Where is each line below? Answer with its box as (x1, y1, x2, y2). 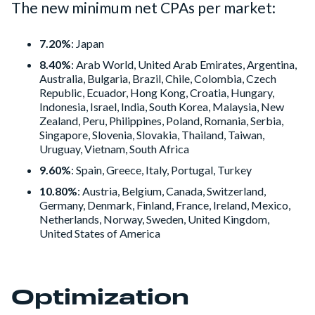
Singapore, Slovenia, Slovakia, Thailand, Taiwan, (39, 128, 264, 142)
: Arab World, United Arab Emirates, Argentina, (71, 58, 297, 72)
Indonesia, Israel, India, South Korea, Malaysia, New (39, 100, 284, 114)
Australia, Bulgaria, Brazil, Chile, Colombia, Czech (39, 72, 276, 86)
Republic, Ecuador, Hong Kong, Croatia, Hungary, (39, 86, 274, 100)
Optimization (11, 288, 189, 311)
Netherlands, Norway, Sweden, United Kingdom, (39, 212, 269, 226)
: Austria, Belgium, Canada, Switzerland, (77, 184, 266, 198)
